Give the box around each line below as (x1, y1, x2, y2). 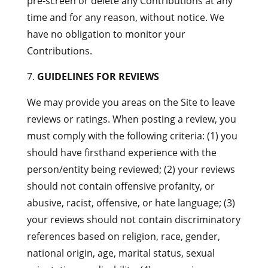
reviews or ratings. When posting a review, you (26, 112, 236, 126)
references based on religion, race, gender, (26, 230, 220, 243)
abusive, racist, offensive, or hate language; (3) (26, 196, 235, 209)
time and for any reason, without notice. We (26, 11, 224, 24)
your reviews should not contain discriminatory (26, 213, 240, 226)
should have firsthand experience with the (26, 146, 217, 159)
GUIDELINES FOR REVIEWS (36, 70, 159, 83)
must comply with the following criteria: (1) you (26, 129, 237, 142)
